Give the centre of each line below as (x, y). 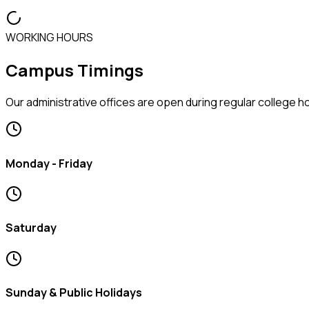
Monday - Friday (49, 163)
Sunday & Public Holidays (74, 292)
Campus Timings (74, 70)
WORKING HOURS (49, 37)
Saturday (31, 228)
